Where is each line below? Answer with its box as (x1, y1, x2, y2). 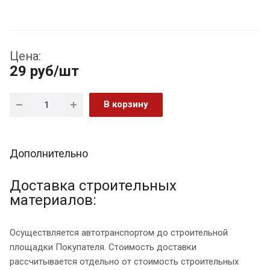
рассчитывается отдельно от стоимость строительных (10, 256, 239, 268)
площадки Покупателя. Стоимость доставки (10, 242, 196, 253)
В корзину (104, 99, 148, 110)
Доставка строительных (10, 177, 177, 195)
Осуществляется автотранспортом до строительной (10, 227, 228, 239)
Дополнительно (10, 147, 88, 160)
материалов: (10, 192, 96, 209)
